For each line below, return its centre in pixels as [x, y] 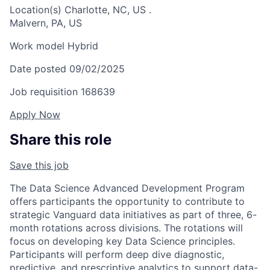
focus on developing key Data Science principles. [122, 241]
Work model [37, 46]
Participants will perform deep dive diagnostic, [117, 255]
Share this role [61, 140]
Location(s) [36, 10]
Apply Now [35, 115]
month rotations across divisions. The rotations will [126, 228]
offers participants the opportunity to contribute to [127, 202]
